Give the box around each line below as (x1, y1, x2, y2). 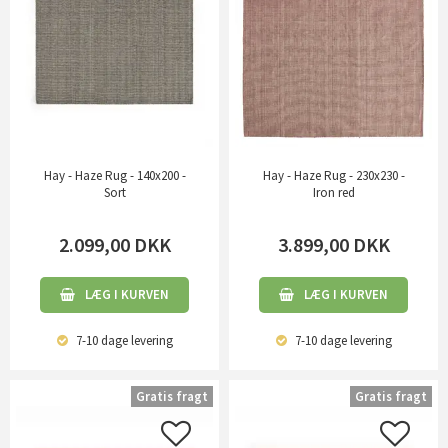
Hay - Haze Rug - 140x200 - (43, 167, 186, 184)
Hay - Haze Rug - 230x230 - (262, 167, 405, 184)
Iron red (312, 184, 355, 201)
